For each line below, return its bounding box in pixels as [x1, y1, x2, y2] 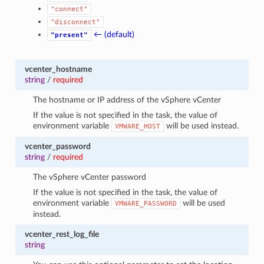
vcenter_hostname [24, 64, 92, 74]
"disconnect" [51, 18, 101, 26]
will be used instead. [164, 121, 239, 130]
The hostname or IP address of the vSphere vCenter [33, 95, 222, 104]
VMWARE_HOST [115, 122, 161, 130]
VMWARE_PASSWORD [115, 199, 177, 207]
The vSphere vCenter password [33, 172, 147, 181]
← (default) [94, 29, 135, 39]
